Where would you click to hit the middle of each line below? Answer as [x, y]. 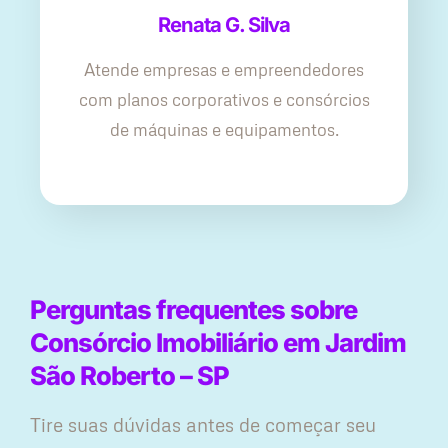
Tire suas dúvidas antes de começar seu [203, 425]
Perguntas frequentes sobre [193, 310]
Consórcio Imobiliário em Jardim [218, 343]
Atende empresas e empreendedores [224, 70]
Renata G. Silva [224, 25]
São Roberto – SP [129, 376]
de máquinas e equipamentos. [224, 130]
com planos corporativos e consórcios [224, 100]
